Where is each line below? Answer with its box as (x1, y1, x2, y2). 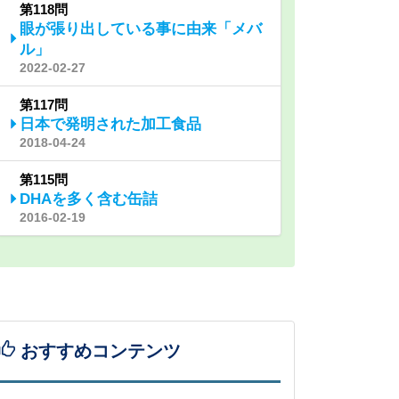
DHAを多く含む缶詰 (20, 191, 158, 208)
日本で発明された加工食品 (20, 116, 201, 133)
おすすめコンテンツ (15, 341, 181, 361)
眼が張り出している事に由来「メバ (20, 20, 262, 37)
